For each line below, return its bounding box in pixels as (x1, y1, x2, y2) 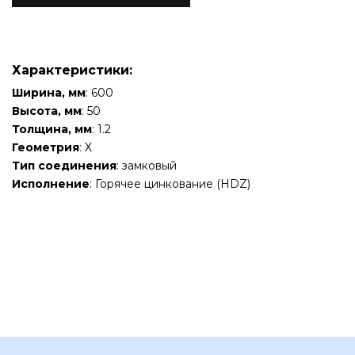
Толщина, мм (12, 122, 92, 136)
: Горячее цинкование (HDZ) (90, 177, 250, 191)
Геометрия (12, 140, 79, 155)
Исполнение (12, 177, 90, 191)
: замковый (116, 158, 177, 173)
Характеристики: (12, 63, 132, 78)
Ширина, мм (12, 86, 86, 100)
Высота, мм (12, 104, 82, 118)
